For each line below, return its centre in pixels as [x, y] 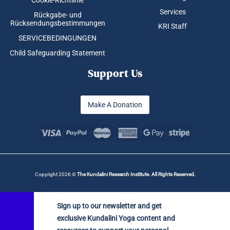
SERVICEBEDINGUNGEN [57, 38]
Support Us [115, 73]
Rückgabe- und [57, 15]
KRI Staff [172, 26]
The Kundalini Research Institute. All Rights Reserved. [136, 175]
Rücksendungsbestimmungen [57, 23]
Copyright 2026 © [56, 175]
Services [172, 12]
